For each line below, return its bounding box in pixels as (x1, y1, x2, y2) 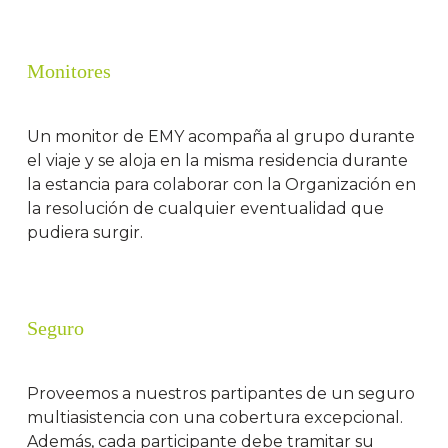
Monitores (27, 60, 112, 83)
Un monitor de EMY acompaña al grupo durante (27, 127, 416, 147)
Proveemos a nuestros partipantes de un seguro (27, 384, 416, 404)
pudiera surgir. (27, 223, 144, 243)
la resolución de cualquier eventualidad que (27, 199, 385, 219)
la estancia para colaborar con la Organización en (27, 175, 417, 195)
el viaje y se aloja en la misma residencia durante (27, 151, 409, 171)
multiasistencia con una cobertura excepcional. (27, 408, 404, 428)
